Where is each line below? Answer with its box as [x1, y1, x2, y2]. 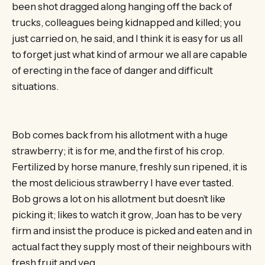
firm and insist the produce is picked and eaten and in [12, 224, 252, 237]
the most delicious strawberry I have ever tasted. [12, 176, 234, 189]
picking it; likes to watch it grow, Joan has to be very [12, 208, 242, 221]
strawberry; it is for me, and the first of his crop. [12, 144, 224, 157]
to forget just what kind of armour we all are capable [12, 49, 247, 61]
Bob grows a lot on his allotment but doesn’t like [12, 192, 225, 205]
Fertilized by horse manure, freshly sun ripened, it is [12, 160, 247, 173]
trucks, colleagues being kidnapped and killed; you [12, 17, 241, 29]
